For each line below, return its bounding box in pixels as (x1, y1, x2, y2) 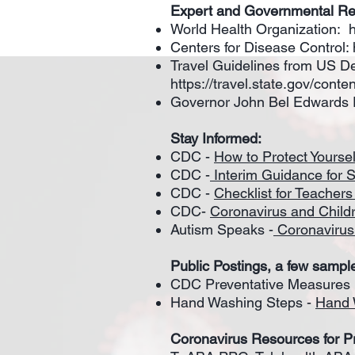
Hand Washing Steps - (170, 294, 315, 311)
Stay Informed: (170, 130, 261, 147)
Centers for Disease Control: (170, 39, 353, 55)
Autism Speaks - (170, 221, 273, 238)
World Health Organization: (170, 21, 349, 37)
